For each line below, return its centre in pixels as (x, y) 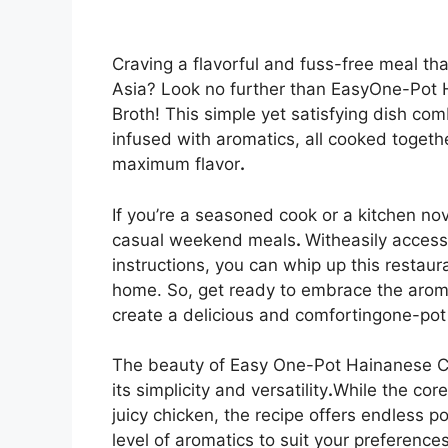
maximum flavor (176, 164)
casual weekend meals (204, 239)
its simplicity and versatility (220, 390)
